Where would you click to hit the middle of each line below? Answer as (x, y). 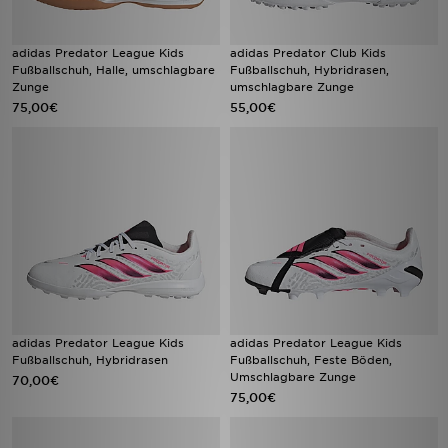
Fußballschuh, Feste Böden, (311, 360)
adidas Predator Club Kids (308, 53)
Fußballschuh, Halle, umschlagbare (113, 70)
